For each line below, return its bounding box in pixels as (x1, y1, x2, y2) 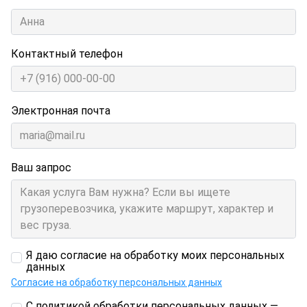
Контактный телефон (11, 47, 123, 60)
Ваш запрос (11, 161, 71, 175)
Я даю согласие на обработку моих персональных (26, 249, 284, 262)
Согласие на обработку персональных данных (11, 277, 222, 288)
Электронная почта (11, 103, 110, 117)
